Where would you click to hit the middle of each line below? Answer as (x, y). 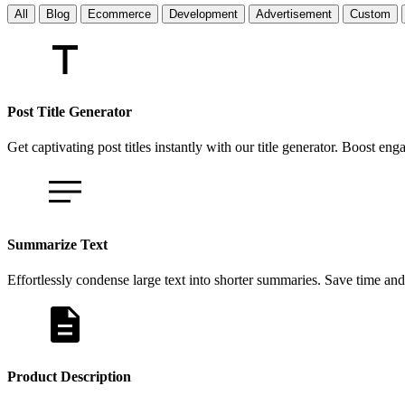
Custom (370, 14)
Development (203, 14)
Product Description (69, 377)
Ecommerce (119, 14)
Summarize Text (57, 244)
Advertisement (294, 14)
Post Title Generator (70, 112)
